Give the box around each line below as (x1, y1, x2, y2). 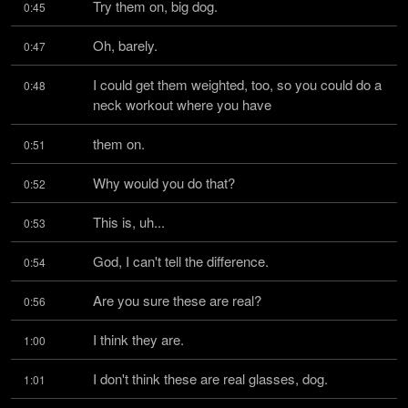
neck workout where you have (93, 95, 271, 114)
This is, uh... (93, 212, 165, 231)
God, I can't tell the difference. (93, 251, 269, 270)
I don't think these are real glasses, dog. (93, 369, 328, 388)
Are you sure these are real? (93, 291, 261, 310)
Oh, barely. (93, 36, 158, 55)
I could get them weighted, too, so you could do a (93, 75, 382, 94)
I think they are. (93, 330, 184, 349)
